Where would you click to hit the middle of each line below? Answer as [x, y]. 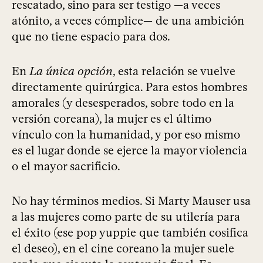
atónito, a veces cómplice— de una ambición [128, 21]
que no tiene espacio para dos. [91, 37]
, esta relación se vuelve [174, 71]
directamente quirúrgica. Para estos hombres [129, 87]
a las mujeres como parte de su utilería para [126, 217]
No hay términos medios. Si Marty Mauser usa [131, 201]
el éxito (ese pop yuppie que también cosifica [130, 233]
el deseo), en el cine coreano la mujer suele [123, 249]
